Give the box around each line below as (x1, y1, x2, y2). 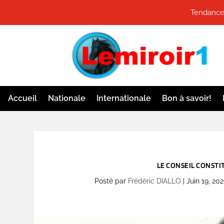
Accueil (8, 93, 37, 103)
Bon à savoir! (162, 93, 211, 103)
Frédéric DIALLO (127, 177, 181, 185)
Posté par (94, 177, 128, 185)
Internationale (96, 93, 151, 103)
